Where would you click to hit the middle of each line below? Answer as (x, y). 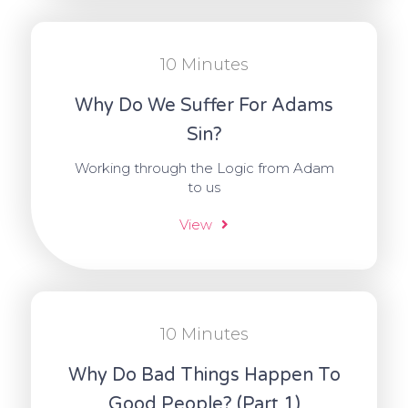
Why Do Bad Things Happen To (204, 376)
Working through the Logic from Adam (204, 168)
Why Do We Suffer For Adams (204, 106)
